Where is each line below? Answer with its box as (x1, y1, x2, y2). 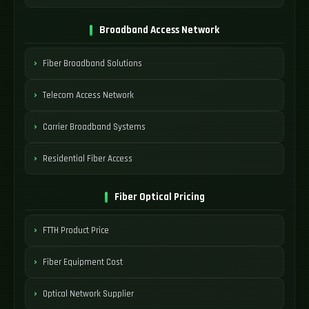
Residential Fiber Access (43, 152, 132, 164)
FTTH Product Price (43, 224, 109, 236)
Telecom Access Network (43, 89, 134, 101)
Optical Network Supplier (43, 288, 134, 299)
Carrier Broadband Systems (43, 121, 146, 132)
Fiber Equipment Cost (43, 256, 123, 268)
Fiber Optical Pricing (114, 190, 205, 203)
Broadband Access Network (99, 23, 219, 37)
